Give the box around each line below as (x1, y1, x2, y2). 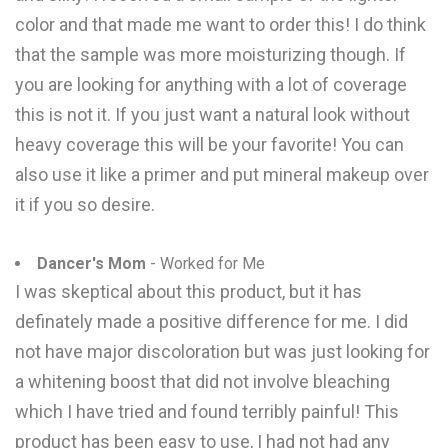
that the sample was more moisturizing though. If (15, 44, 406, 65)
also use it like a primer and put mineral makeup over (15, 164, 429, 185)
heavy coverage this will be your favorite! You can (15, 134, 404, 155)
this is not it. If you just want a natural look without (15, 104, 410, 125)
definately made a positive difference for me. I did (15, 311, 408, 332)
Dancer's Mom (37, 254, 146, 273)
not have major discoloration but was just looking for (15, 341, 430, 362)
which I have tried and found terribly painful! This (15, 401, 399, 422)
